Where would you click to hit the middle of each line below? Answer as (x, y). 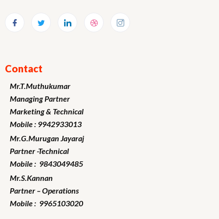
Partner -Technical (39, 151)
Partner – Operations (44, 190)
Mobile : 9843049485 (46, 163)
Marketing (27, 111)
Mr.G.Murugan (34, 138)
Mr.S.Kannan (31, 177)
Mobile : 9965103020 (46, 203)
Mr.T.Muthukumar (40, 86)
